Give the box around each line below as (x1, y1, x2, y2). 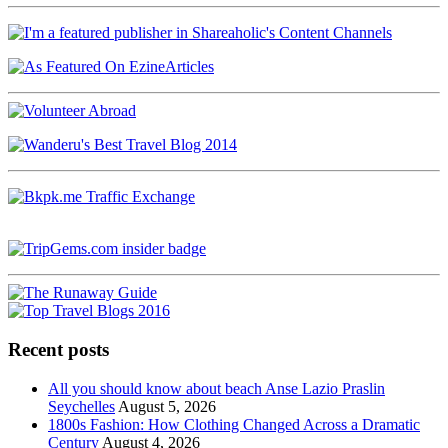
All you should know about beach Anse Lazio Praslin (48, 379, 385, 397)
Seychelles (48, 397, 115, 415)
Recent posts (8, 339, 109, 360)
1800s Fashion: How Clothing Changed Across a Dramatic (48, 415, 420, 433)
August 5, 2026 (118, 397, 216, 415)
